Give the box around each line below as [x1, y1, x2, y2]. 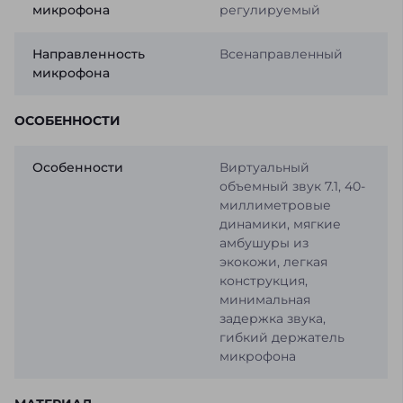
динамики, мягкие [219, 216, 341, 233]
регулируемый [219, 2, 320, 19]
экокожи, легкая [219, 254, 327, 271]
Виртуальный [219, 159, 309, 176]
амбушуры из [219, 235, 309, 252]
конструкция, [219, 273, 308, 290]
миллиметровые [219, 197, 331, 214]
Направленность [32, 46, 145, 63]
